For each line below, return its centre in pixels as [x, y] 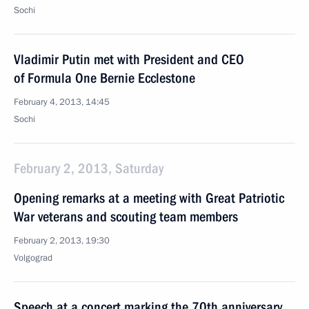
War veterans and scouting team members [126, 217]
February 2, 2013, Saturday [89, 168]
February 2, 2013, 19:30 [62, 241]
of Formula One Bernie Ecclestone [104, 78]
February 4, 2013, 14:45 [62, 102]
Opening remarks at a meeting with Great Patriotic [149, 198]
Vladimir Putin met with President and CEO [129, 59]
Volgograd [33, 258]
